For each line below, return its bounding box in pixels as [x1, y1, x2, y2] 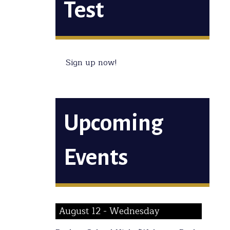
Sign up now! [65, 56, 117, 69]
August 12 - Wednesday [59, 204, 160, 219]
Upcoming [63, 111, 163, 136]
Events [63, 145, 128, 170]
